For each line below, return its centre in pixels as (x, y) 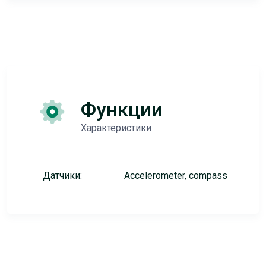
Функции (121, 109)
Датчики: (62, 175)
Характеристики (116, 128)
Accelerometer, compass (175, 175)
